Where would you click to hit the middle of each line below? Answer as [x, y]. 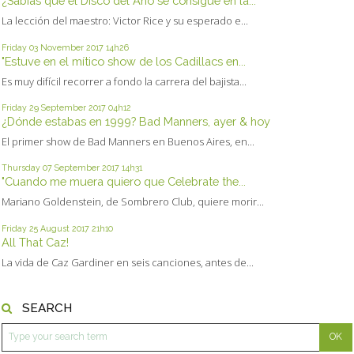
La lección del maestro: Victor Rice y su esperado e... [125, 21]
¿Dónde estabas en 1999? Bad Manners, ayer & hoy [136, 121]
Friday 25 [20, 228]
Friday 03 [20, 47]
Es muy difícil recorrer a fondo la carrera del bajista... [124, 81]
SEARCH [47, 308]
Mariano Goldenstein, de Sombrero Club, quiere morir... [133, 202]
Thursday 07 [27, 168]
